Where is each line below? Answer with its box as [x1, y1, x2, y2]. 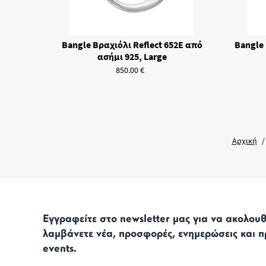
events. [43, 243, 77, 255]
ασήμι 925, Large [97, 50, 167, 62]
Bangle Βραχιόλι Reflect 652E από [61, 39, 202, 50]
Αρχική [232, 135, 257, 146]
